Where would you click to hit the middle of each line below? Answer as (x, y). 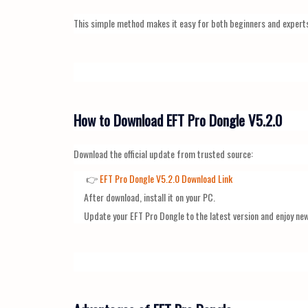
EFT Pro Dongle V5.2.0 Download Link (166, 178)
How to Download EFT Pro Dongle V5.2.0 (178, 120)
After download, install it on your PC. (150, 197)
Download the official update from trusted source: (163, 153)
